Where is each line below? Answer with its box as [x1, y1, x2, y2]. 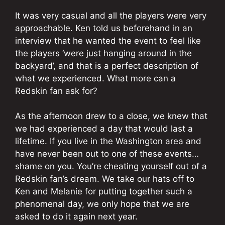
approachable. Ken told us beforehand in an [15, 23, 192, 33]
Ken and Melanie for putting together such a [15, 186, 192, 197]
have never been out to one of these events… [15, 149, 199, 159]
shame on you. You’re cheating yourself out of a [15, 161, 207, 172]
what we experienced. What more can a [15, 73, 176, 83]
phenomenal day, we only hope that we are [15, 199, 189, 209]
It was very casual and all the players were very [15, 10, 206, 21]
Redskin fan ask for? [15, 85, 97, 96]
